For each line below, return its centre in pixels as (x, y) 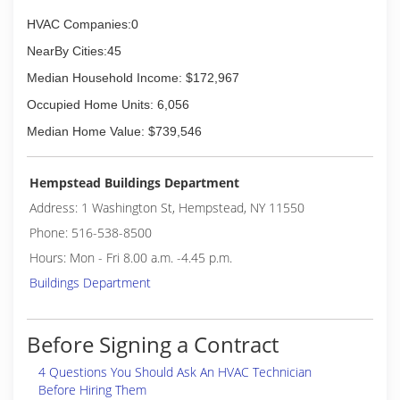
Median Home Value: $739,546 (114, 131)
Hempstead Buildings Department (134, 183)
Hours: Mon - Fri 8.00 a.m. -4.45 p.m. (131, 258)
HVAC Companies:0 (83, 24)
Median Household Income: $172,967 (133, 78)
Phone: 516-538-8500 (91, 233)
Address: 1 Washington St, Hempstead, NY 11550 (167, 208)
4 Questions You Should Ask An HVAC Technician (175, 372)
